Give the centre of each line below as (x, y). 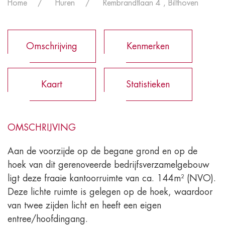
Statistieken (148, 84)
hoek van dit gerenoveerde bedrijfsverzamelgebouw (108, 164)
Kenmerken (148, 46)
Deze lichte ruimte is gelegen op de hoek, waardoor (110, 192)
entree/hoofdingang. (48, 219)
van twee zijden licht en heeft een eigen (84, 205)
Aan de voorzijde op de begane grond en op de (102, 151)
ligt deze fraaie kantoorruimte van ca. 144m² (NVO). (112, 178)
